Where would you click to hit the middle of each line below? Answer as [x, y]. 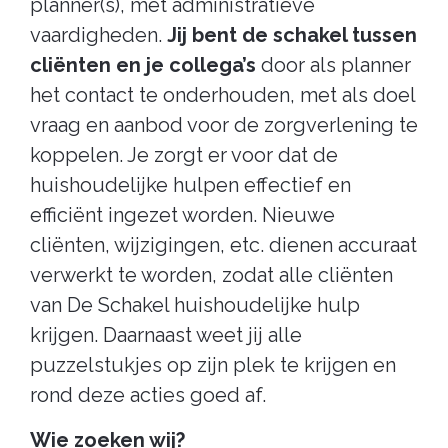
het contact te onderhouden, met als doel [222, 95]
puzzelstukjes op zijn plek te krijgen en [213, 365]
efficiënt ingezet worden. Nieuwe [182, 215]
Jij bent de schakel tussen [292, 35]
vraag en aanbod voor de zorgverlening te [224, 125]
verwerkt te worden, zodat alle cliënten [211, 275]
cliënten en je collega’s [145, 65]
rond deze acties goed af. [148, 395]
